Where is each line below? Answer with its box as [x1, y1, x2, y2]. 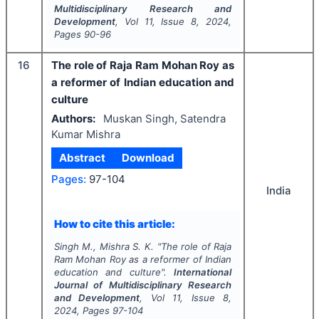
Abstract [59, 151, 106, 164]
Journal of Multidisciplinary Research [53, 279, 232, 291]
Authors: [51, 111, 95, 125]
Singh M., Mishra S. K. [53, 241, 154, 252]
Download [121, 151, 174, 164]
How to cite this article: [53, 216, 175, 231]
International [174, 266, 232, 278]
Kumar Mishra [51, 127, 120, 141]
